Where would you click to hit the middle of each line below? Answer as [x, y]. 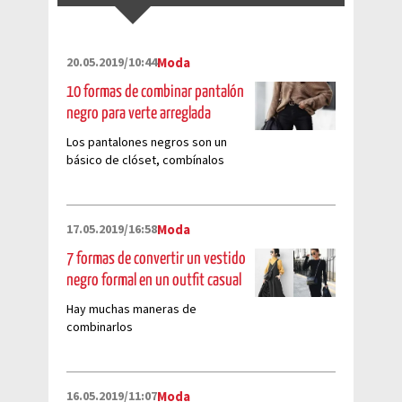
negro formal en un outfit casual [154, 280]
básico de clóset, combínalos [145, 160]
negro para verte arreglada [139, 113]
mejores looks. [106, 196]
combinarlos [100, 327]
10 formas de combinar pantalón [155, 92]
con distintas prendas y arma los [153, 178]
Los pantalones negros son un [147, 142]
